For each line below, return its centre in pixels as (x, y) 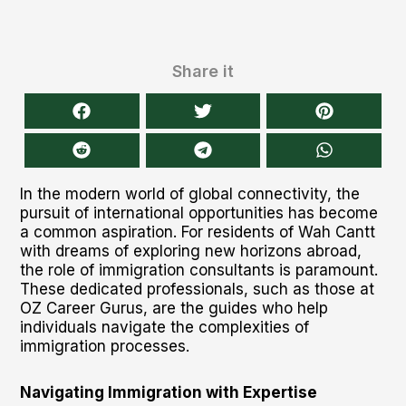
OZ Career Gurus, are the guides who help (174, 308)
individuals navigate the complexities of (164, 327)
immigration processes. (104, 346)
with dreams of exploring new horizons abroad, (190, 251)
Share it (203, 71)
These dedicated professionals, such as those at (197, 289)
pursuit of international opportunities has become (198, 213)
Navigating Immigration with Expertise (168, 392)
